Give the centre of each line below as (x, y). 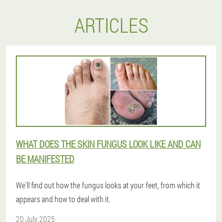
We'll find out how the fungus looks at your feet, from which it (108, 185)
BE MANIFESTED (45, 159)
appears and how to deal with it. (63, 199)
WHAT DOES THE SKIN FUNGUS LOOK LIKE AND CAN (108, 144)
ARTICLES (111, 25)
